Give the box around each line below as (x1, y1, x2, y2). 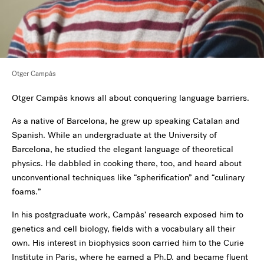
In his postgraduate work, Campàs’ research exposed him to (12, 209, 243, 220)
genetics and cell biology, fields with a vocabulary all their (12, 223, 235, 235)
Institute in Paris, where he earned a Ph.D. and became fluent (12, 251, 248, 263)
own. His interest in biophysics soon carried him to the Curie (12, 237, 244, 249)
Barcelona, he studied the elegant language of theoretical (12, 143, 233, 155)
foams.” (12, 186, 41, 197)
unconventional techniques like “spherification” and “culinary (12, 171, 245, 183)
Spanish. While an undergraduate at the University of (12, 129, 217, 141)
